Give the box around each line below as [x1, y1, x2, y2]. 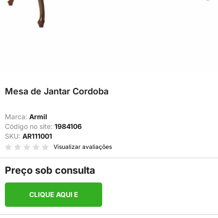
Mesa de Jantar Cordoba [5, 86, 109, 96]
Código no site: [5, 122, 54, 130]
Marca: [5, 112, 29, 121]
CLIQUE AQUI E [29, 190, 78, 199]
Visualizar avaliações [54, 143, 112, 150]
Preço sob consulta [5, 164, 95, 176]
